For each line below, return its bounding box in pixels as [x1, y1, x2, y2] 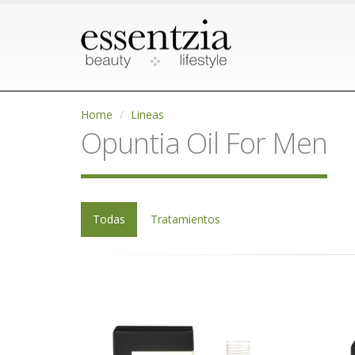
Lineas [131, 107, 164, 122]
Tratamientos [151, 212, 220, 227]
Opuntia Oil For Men [81, 123, 327, 162]
